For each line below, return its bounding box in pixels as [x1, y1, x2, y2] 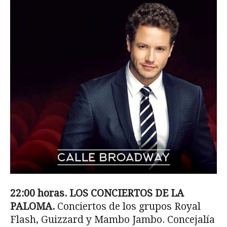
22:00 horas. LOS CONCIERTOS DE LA [10, 187, 184, 199]
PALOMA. [10, 200, 57, 212]
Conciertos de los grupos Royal [57, 200, 201, 212]
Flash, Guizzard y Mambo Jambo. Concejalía [10, 213, 215, 225]
